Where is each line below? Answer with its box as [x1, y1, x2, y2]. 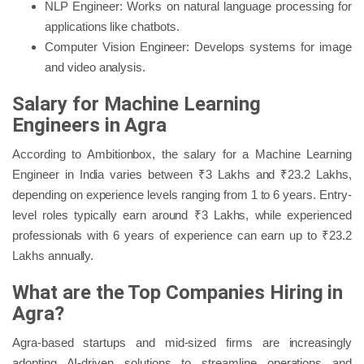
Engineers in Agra [12, 113, 167, 136]
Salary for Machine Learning [12, 92, 261, 115]
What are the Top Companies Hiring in [12, 280, 344, 304]
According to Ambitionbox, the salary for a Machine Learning [12, 146, 352, 161]
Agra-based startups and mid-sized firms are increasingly [12, 335, 352, 349]
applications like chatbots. [45, 19, 180, 33]
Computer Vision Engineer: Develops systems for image [45, 39, 352, 54]
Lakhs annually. [12, 248, 94, 262]
